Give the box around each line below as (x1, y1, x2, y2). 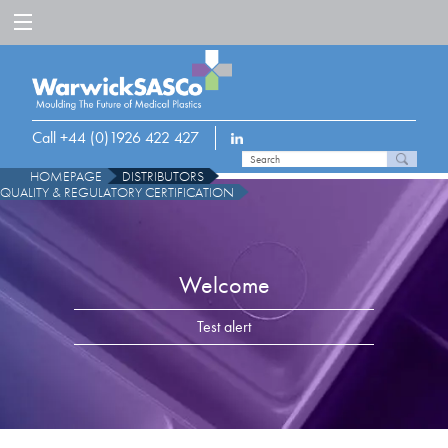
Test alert (197, 315, 251, 337)
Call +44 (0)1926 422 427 (32, 127, 199, 149)
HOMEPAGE (30, 167, 102, 186)
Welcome (178, 268, 270, 300)
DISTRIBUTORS (122, 167, 204, 186)
